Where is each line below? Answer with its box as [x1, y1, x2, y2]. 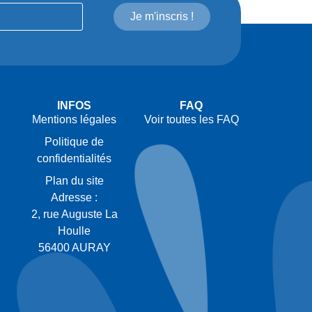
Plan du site [45, 174, 104, 187]
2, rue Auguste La [31, 208, 118, 220]
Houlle [58, 224, 91, 237]
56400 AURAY [38, 241, 111, 253]
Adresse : [51, 191, 98, 203]
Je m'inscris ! [130, 10, 194, 22]
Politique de [45, 135, 104, 148]
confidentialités [37, 152, 112, 164]
